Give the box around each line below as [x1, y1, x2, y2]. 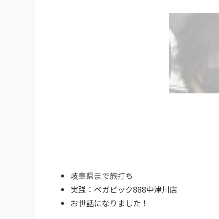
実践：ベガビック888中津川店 [70, 183, 177, 195]
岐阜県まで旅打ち [70, 169, 133, 181]
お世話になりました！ [70, 197, 149, 209]
